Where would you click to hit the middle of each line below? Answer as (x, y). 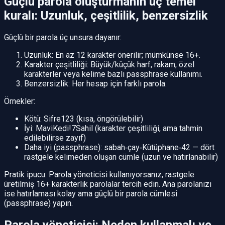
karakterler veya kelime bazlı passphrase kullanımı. (113, 74)
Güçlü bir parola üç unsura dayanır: (63, 38)
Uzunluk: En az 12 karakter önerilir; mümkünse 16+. (112, 55)
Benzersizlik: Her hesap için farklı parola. (95, 84)
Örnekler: (20, 101)
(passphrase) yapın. (38, 203)
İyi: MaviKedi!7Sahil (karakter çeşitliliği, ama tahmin (113, 129)
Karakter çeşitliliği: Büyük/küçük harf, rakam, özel (109, 65)
